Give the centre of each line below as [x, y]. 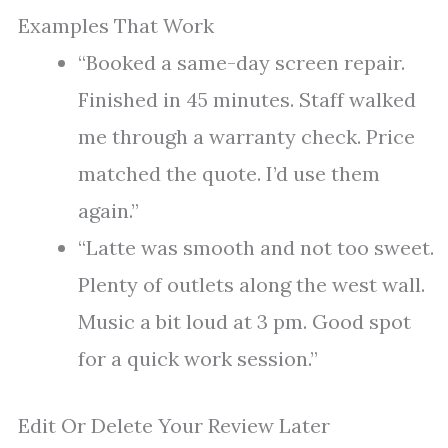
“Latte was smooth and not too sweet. [256, 248]
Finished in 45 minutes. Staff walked [247, 100]
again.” [108, 211]
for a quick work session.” [198, 359]
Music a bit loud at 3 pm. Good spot [244, 322]
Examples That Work [116, 26]
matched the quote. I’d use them [229, 174]
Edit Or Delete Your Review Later [174, 426]
